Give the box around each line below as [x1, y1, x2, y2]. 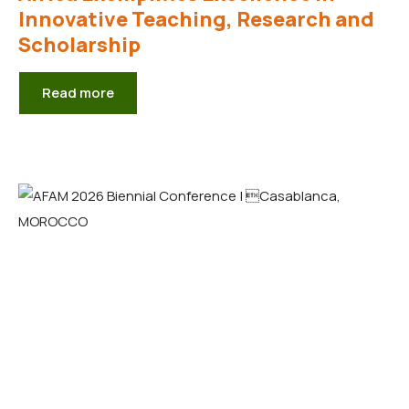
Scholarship [18, 30, 141, 58]
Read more [42, 82, 114, 102]
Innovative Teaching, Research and [18, 5, 374, 33]
